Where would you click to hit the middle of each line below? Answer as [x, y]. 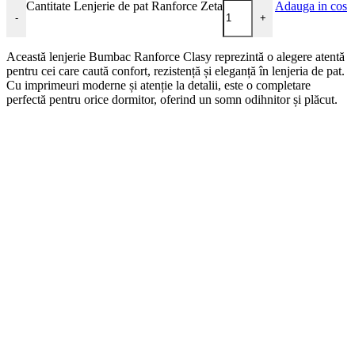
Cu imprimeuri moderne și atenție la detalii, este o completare [158, 85]
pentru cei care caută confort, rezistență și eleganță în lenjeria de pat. [176, 71]
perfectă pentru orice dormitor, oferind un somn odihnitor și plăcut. [172, 99]
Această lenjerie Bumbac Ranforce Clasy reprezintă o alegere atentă [176, 56]
